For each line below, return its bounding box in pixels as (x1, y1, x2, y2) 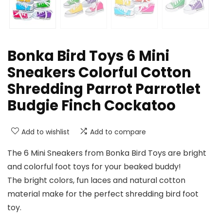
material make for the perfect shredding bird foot (7, 188, 199, 200)
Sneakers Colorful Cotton (7, 63, 191, 83)
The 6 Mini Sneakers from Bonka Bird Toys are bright (7, 147, 206, 159)
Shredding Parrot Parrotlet (7, 79, 200, 99)
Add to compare (90, 127, 146, 137)
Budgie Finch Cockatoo (7, 96, 176, 116)
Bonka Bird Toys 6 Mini (7, 46, 169, 66)
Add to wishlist (21, 127, 70, 137)
